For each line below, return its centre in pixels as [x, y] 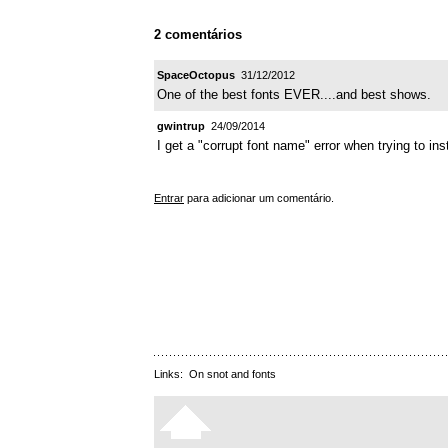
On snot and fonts [232, 374]
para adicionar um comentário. [259, 197]
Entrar [169, 197]
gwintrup [181, 125]
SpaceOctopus [196, 74]
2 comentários [198, 35]
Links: [171, 374]
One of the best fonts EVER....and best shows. [294, 94]
